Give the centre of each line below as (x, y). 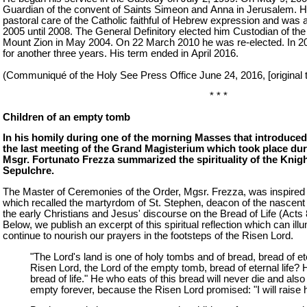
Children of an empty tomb (66, 117)
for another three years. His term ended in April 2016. (122, 53)
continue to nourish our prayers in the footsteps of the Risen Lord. (148, 236)
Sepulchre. (28, 171)
